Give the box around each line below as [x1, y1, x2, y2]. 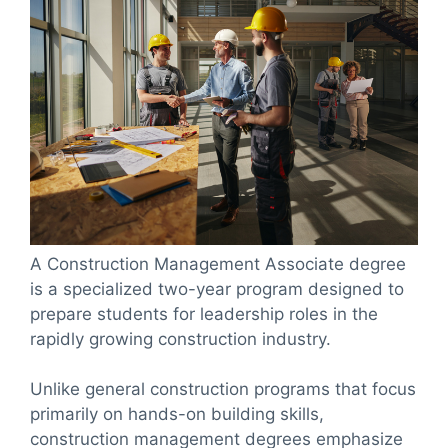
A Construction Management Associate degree [30, 253, 406, 274]
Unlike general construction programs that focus [30, 379, 416, 400]
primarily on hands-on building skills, [30, 404, 324, 425]
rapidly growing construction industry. [30, 328, 331, 349]
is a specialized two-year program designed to [30, 278, 404, 299]
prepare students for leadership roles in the [30, 303, 378, 324]
